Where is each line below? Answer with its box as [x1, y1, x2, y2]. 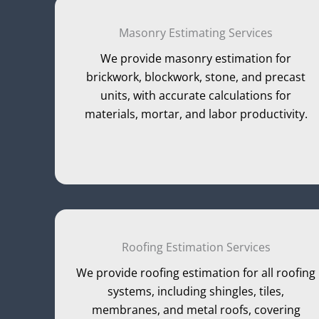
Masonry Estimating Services [119, 24, 273, 41]
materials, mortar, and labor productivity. [84, 105, 308, 122]
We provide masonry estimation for [100, 50, 292, 66]
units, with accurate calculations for [100, 87, 292, 103]
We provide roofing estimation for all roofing [76, 265, 316, 281]
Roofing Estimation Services [121, 239, 271, 256]
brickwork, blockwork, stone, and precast [86, 68, 306, 85]
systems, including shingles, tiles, [108, 283, 285, 300]
